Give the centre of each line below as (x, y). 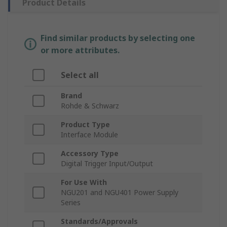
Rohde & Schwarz (90, 106)
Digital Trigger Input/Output (107, 164)
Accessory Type (90, 154)
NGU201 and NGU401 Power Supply (120, 193)
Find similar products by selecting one (118, 38)
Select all (80, 75)
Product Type (85, 125)
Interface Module (89, 135)
